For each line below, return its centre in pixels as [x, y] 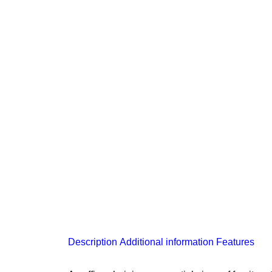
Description [93, 242]
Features [235, 242]
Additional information [167, 242]
